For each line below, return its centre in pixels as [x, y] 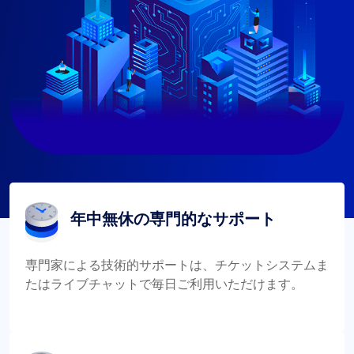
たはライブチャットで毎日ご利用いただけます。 [164, 283]
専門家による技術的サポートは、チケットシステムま [177, 264]
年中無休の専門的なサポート [173, 219]
